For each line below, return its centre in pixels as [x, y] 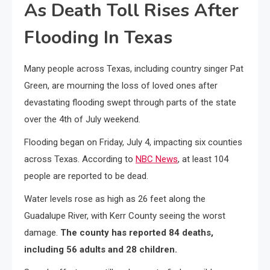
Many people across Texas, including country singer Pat [134, 69]
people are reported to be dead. [86, 176]
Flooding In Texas [98, 38]
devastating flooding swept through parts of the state [130, 102]
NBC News [157, 159]
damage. [42, 233]
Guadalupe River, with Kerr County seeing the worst [125, 216]
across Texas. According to [80, 159]
